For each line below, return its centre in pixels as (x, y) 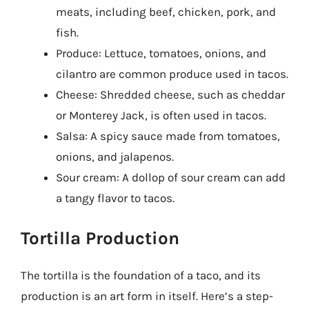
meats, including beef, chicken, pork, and (166, 12)
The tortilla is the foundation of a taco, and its (141, 275)
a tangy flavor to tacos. (115, 198)
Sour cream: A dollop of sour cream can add (171, 177)
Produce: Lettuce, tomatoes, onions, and (161, 53)
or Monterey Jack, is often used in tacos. (161, 115)
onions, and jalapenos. (115, 157)
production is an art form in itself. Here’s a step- (147, 296)
